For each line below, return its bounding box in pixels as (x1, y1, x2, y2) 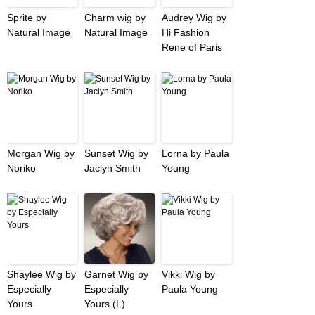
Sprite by (7, 12, 46, 24)
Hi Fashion (162, 27, 210, 39)
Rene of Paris (162, 41, 222, 53)
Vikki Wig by (162, 269, 215, 281)
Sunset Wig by (84, 148, 148, 160)
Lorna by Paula (162, 148, 229, 160)
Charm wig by (84, 12, 146, 24)
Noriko (7, 162, 36, 174)
